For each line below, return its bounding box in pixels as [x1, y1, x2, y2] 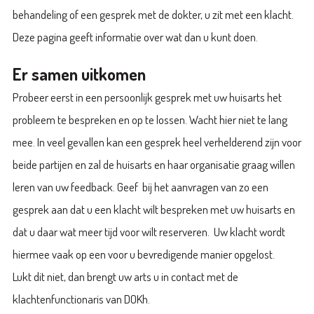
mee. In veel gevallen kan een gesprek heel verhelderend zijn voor [12, 135, 301, 150]
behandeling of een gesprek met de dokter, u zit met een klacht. [12, 6, 294, 22]
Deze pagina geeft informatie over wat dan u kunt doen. [12, 29, 258, 44]
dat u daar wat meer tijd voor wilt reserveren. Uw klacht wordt [12, 224, 285, 240]
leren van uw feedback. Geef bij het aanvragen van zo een [12, 179, 268, 195]
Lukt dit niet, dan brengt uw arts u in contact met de [12, 269, 238, 285]
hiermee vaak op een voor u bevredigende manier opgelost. [12, 247, 275, 262]
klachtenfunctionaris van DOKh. [12, 292, 150, 307]
